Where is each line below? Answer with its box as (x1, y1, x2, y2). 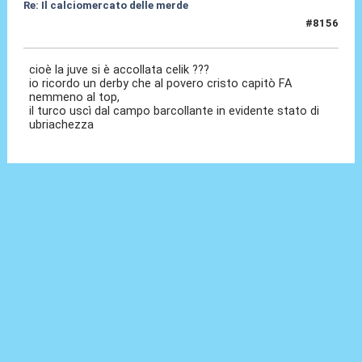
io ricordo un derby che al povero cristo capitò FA (29, 76, 293, 91)
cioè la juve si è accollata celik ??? (29, 62, 210, 78)
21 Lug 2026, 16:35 (23, 23, 121, 36)
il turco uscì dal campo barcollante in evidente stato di (29, 103, 320, 119)
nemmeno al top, (29, 90, 120, 105)
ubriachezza (29, 117, 98, 133)
